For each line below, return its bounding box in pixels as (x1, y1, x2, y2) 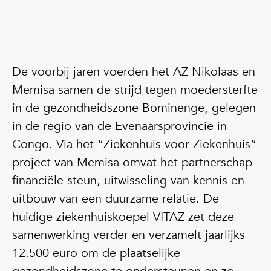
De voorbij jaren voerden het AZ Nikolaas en (12, 64, 255, 80)
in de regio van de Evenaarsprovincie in (12, 118, 227, 134)
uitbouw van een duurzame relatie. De (12, 191, 219, 207)
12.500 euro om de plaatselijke (12, 245, 180, 261)
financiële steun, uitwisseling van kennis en (12, 172, 244, 189)
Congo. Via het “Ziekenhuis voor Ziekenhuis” (12, 136, 256, 152)
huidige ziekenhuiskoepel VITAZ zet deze (12, 209, 234, 225)
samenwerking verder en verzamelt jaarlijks (12, 227, 245, 243)
